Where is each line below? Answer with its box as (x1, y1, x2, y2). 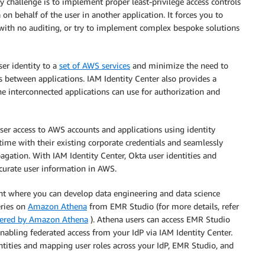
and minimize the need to (130, 60, 228, 70)
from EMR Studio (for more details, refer (87, 201, 239, 211)
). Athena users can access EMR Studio (88, 214, 230, 224)
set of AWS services (59, 60, 130, 70)
